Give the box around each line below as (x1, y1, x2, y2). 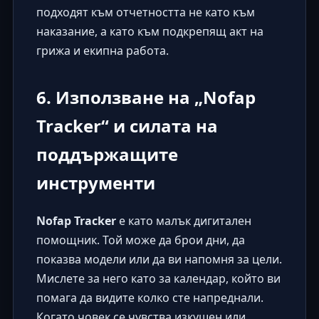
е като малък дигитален (115, 213, 251, 229)
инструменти (36, 171, 155, 195)
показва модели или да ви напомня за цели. (36, 251, 282, 268)
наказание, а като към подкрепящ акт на (36, 23, 263, 40)
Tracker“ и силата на (36, 114, 218, 138)
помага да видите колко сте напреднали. (36, 290, 263, 306)
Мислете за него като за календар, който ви (36, 271, 281, 287)
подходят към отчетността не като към (36, 4, 255, 21)
